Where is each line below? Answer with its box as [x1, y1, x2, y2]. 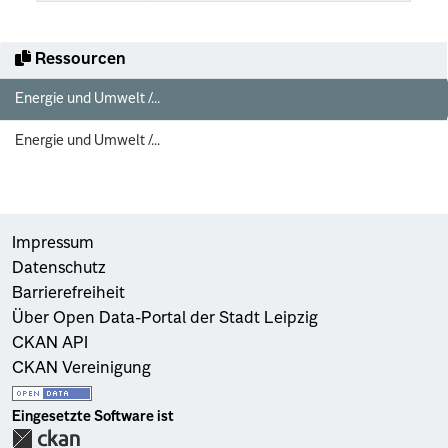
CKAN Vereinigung [12, 360, 151, 377]
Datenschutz [12, 260, 106, 277]
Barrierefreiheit [12, 285, 125, 302]
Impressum [12, 235, 94, 252]
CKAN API [12, 335, 88, 352]
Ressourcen [31, 51, 126, 68]
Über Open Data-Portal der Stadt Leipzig [12, 310, 318, 327]
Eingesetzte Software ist [12, 409, 174, 424]
